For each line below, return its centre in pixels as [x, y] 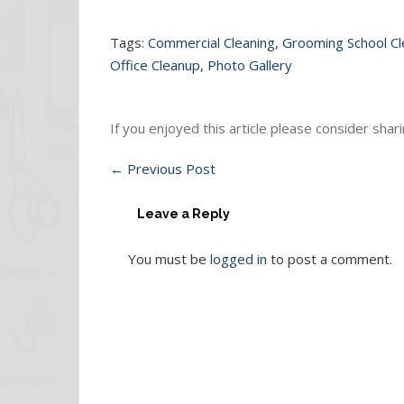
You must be [169, 259]
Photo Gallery [250, 65]
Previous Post [170, 169]
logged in [239, 259]
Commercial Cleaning [211, 43]
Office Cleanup [155, 65]
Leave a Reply [184, 214]
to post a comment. [330, 259]
